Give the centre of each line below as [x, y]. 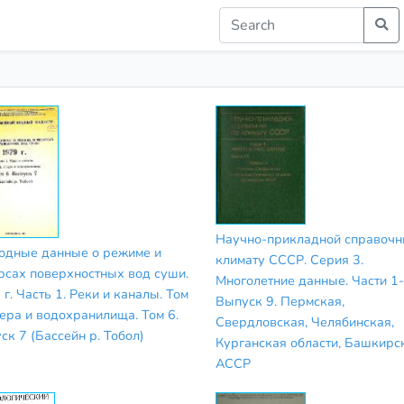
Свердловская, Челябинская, [305, 321]
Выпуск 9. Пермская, [280, 301]
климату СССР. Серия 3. [289, 259]
